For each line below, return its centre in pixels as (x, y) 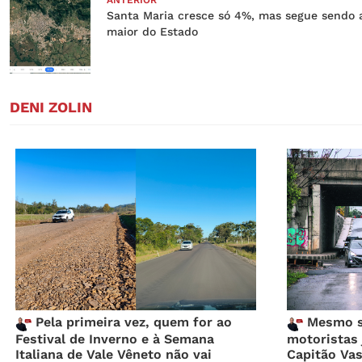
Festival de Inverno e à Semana (114, 339)
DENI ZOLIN (51, 107)
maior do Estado (152, 31)
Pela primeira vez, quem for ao (131, 322)
